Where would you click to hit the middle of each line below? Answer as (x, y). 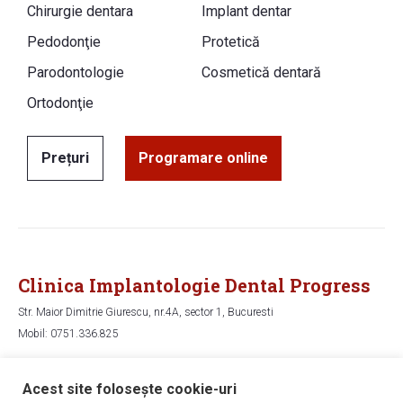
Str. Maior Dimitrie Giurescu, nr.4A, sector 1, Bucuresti (146, 312)
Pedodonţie (64, 41)
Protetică (231, 41)
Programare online (203, 157)
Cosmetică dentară (261, 72)
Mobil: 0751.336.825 (68, 333)
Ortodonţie (60, 103)
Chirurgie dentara (80, 11)
